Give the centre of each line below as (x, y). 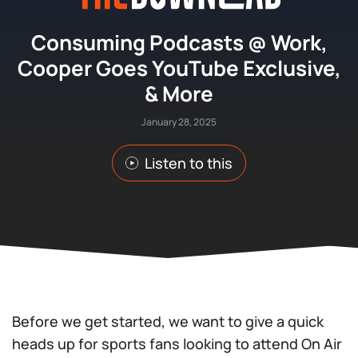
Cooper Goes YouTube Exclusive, (179, 68)
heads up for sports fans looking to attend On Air (177, 344)
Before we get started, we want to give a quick (168, 321)
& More (179, 93)
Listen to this (189, 163)
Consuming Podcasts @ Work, (179, 42)
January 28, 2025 (179, 122)
